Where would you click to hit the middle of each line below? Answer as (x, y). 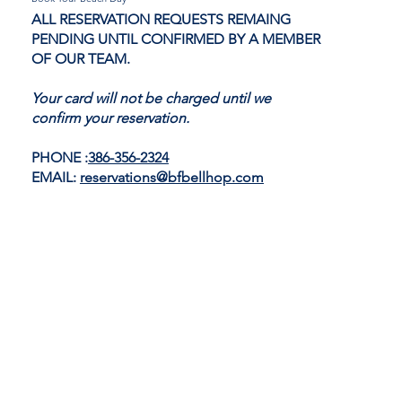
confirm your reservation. (114, 118)
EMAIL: (55, 177)
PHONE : (59, 157)
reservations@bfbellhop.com (171, 177)
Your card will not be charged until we (151, 98)
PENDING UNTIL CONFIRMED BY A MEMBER (175, 39)
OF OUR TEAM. (80, 58)
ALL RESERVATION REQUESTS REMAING (161, 19)
